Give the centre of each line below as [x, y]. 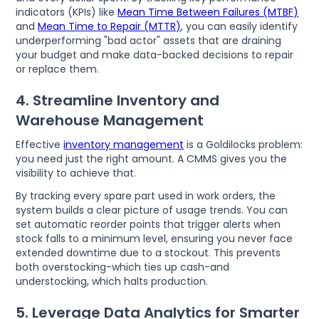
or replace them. [58, 69]
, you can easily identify [240, 26]
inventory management [124, 144]
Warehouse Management [110, 120]
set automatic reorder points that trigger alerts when [148, 224]
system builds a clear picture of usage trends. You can [152, 210]
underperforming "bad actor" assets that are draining [149, 40]
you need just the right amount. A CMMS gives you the [152, 158]
